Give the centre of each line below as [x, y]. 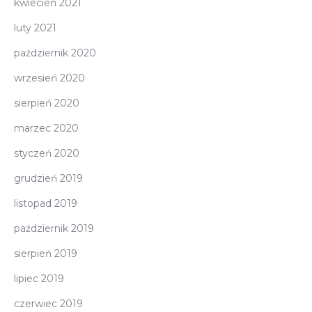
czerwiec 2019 [48, 303]
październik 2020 [55, 53]
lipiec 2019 [39, 278]
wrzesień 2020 [49, 78]
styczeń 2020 [47, 153]
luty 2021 [35, 28]
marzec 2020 [46, 128]
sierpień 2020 [47, 103]
